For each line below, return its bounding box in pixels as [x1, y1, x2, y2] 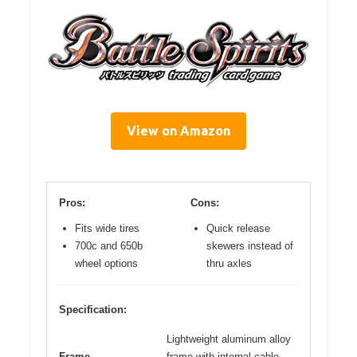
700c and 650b [75, 240, 143, 253]
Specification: [59, 304, 127, 316]
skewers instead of [206, 240, 293, 253]
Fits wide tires [75, 222, 139, 235]
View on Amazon [127, 124, 230, 139]
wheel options [75, 257, 138, 270]
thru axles [206, 257, 252, 270]
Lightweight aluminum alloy [167, 333, 291, 346]
